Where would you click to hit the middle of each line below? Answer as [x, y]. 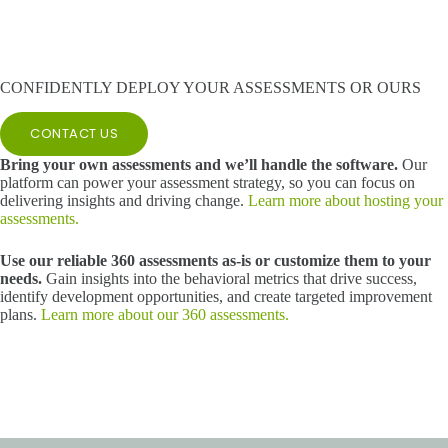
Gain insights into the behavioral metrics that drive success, [229, 279]
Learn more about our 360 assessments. [165, 315]
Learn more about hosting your [345, 201]
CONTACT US [74, 134]
